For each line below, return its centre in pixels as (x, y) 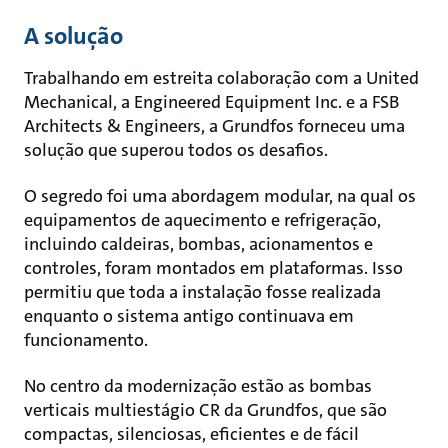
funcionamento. (86, 339)
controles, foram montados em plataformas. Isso (213, 267)
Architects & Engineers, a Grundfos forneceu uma (214, 125)
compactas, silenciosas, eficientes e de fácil (191, 433)
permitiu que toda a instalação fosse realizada (202, 291)
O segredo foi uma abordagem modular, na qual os (220, 195)
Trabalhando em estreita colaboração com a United (221, 77)
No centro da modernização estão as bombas (198, 385)
